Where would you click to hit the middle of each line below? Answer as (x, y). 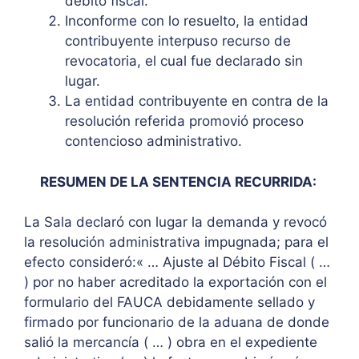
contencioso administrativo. (153, 141)
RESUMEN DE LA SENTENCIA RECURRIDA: (179, 182)
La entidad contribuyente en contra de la (197, 101)
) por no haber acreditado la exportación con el (175, 282)
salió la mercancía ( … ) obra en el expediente (171, 343)
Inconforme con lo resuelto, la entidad (187, 21)
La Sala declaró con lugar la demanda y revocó (175, 222)
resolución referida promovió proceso (184, 121)
